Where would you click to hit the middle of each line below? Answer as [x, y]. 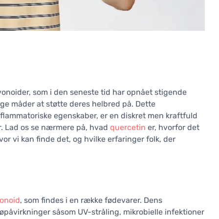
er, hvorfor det [173, 128]
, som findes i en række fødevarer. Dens [91, 200]
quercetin [128, 128]
